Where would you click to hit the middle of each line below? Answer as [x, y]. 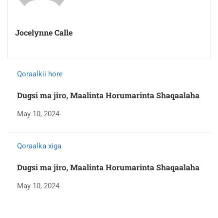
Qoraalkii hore [40, 74]
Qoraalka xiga [39, 146]
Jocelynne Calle [44, 32]
